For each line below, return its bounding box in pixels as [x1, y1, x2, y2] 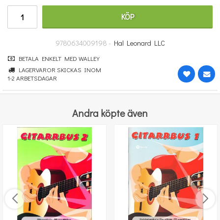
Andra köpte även [72, 107, 148, 119]
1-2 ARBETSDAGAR [7, 74, 57, 82]
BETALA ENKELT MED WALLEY [15, 54, 100, 62]
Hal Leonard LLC [113, 38, 165, 48]
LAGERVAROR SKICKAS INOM [15, 65, 101, 74]
